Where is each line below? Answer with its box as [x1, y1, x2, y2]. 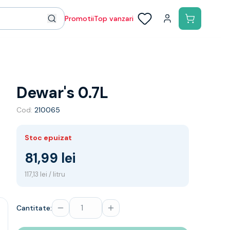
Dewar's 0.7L [16, 83, 108, 103]
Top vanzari [94, 14, 133, 23]
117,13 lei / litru [25, 170, 65, 179]
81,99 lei [25, 149, 75, 167]
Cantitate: [16, 203, 52, 213]
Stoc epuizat [25, 133, 72, 142]
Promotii [65, 14, 94, 23]
